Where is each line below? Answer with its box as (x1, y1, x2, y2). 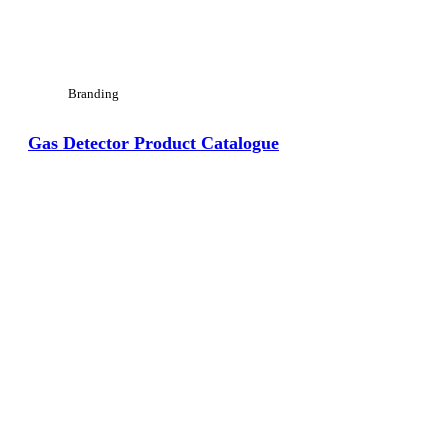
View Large (48, 186, 109, 201)
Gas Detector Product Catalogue (28, 132, 279, 153)
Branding (68, 86, 119, 101)
